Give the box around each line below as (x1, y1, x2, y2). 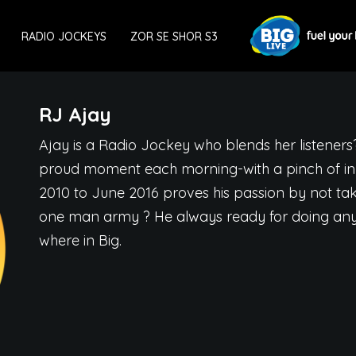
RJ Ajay (39, 103, 111, 126)
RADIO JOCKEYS (21, 29, 107, 44)
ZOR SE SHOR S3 (130, 29, 219, 44)
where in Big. (39, 231, 122, 250)
